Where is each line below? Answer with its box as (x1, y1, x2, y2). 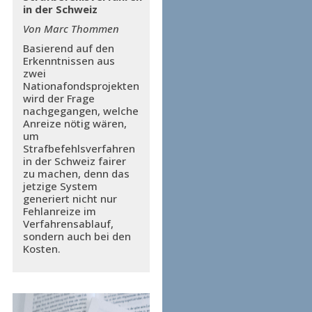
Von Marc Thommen (22, 22, 119, 36)
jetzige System (22, 179, 97, 193)
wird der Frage (22, 91, 95, 105)
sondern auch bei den (22, 229, 131, 243)
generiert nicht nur (22, 192, 117, 205)
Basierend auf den (22, 41, 114, 55)
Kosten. (22, 242, 61, 256)
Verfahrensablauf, (22, 217, 114, 231)
